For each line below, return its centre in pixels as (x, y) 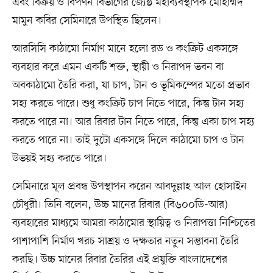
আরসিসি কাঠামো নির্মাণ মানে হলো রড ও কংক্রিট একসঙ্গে (125, 48)
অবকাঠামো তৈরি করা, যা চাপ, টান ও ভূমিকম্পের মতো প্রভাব (131, 85)
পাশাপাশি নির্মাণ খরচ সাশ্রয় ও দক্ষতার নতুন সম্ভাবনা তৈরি (125, 241)
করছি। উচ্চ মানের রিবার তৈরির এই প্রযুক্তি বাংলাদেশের (119, 259)
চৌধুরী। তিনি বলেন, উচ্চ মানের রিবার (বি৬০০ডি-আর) (120, 204)
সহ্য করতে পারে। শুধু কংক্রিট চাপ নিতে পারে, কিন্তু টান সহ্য (128, 103)
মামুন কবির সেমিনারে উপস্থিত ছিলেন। (87, 20)
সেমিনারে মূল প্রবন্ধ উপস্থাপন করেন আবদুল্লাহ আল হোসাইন (129, 186)
